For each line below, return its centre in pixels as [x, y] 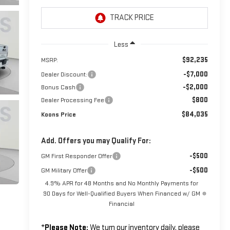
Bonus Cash [58, 87]
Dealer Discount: [64, 74]
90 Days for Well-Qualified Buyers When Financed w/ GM [121, 193]
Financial [121, 204]
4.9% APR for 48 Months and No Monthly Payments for [121, 183]
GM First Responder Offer [76, 156]
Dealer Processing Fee [72, 100]
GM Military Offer [64, 170]
